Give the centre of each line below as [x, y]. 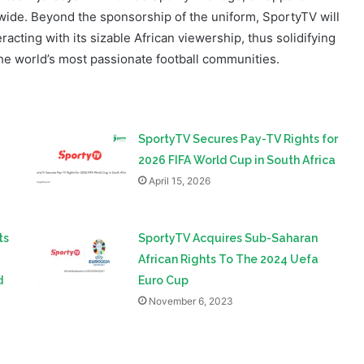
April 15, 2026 [180, 129]
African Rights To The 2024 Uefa [229, 208]
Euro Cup [164, 229]
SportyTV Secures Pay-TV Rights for [238, 87]
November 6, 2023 [191, 249]
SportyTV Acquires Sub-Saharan [228, 186]
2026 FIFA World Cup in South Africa [237, 108]
